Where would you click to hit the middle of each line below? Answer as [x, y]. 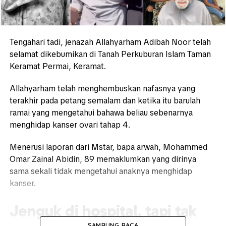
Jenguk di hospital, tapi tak [103, 211]
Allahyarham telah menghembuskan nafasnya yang [102, 89]
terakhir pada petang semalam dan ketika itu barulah [105, 101]
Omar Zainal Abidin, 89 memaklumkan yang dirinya [103, 159]
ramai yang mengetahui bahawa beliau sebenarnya [101, 113]
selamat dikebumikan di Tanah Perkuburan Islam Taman [110, 54]
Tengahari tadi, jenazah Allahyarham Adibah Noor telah [110, 42]
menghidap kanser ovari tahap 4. [70, 125]
